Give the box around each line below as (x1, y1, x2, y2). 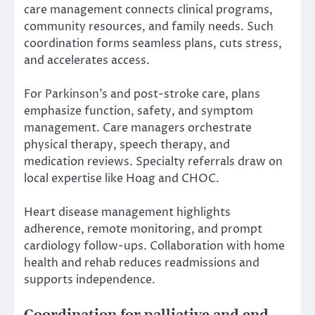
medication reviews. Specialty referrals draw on (24, 154, 283, 170)
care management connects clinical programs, (24, 2, 273, 18)
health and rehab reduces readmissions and (24, 255, 259, 271)
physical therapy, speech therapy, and (24, 137, 230, 153)
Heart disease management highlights (24, 205, 231, 221)
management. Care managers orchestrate (24, 120, 252, 136)
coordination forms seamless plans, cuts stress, (24, 36, 282, 52)
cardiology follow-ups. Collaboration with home (24, 238, 285, 255)
